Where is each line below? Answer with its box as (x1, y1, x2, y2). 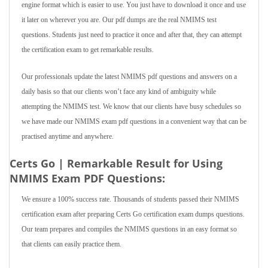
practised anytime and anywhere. (22, 132, 114, 141)
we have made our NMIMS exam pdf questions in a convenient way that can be (22, 117, 246, 126)
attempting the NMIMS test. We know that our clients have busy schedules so (22, 102, 241, 111)
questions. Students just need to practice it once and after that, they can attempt (22, 31, 242, 39)
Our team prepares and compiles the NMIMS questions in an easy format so (22, 225, 237, 233)
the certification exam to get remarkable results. (22, 45, 154, 54)
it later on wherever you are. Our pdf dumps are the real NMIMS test (22, 16, 217, 24)
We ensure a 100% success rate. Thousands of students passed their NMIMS (22, 195, 239, 203)
